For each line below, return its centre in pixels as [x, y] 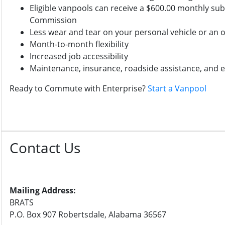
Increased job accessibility [79, 56]
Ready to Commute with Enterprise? [79, 88]
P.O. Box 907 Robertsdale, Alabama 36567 [88, 214]
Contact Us [45, 148]
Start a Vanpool [177, 88]
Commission [53, 20]
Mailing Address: [43, 190]
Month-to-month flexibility [79, 44]
